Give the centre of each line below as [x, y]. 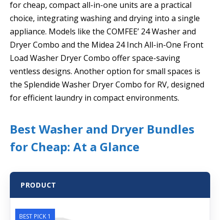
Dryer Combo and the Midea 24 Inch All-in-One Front [107, 44]
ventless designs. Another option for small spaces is [105, 71]
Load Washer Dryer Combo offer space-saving [95, 58]
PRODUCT [39, 185]
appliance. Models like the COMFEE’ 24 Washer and [103, 31]
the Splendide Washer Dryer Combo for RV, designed [107, 84]
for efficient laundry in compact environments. [95, 97]
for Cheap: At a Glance [75, 147]
